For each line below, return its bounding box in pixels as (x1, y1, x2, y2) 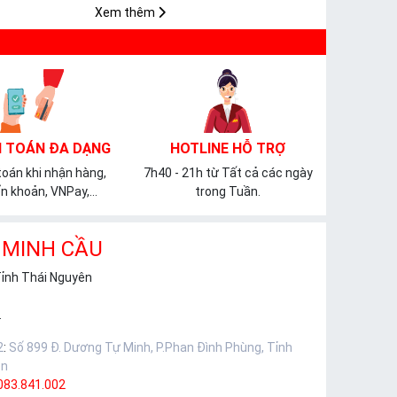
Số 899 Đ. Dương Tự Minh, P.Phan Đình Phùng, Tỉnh (9, 340, 292, 355)
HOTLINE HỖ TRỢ (170, 140, 286, 158)
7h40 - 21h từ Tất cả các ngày (143, 166, 313, 181)
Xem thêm (94, 5, 158, 20)
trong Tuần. (195, 184, 261, 199)
